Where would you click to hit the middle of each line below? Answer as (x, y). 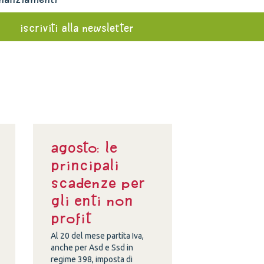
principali (85, 165)
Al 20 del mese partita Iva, (98, 236)
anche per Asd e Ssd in (92, 247)
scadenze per (98, 183)
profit (72, 218)
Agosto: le (84, 147)
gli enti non (92, 200)
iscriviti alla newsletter (77, 28)
